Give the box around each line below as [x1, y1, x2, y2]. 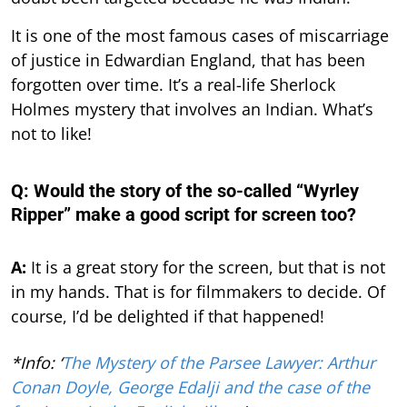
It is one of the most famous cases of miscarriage [11, 25, 389, 46]
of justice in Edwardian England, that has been [11, 49, 365, 71]
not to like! [11, 123, 92, 144]
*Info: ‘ [11, 352, 62, 373]
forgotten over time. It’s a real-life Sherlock [11, 74, 335, 95]
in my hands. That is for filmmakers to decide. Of [11, 281, 385, 303]
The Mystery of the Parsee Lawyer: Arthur [62, 352, 375, 373]
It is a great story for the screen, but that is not [26, 256, 385, 278]
